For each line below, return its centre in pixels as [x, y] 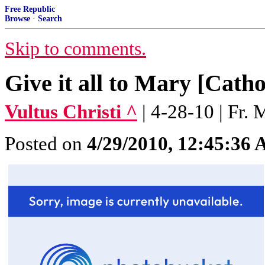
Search [50, 19]
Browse [17, 19]
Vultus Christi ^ [71, 112]
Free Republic [30, 9]
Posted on [46, 144]
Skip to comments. [75, 49]
